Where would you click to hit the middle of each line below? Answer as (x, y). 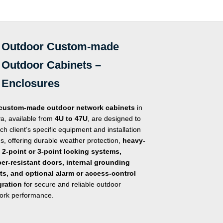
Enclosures (31, 84)
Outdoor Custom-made (60, 47)
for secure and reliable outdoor (72, 184)
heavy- (134, 141)
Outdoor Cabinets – (52, 65)
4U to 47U (71, 119)
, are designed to (114, 119)
